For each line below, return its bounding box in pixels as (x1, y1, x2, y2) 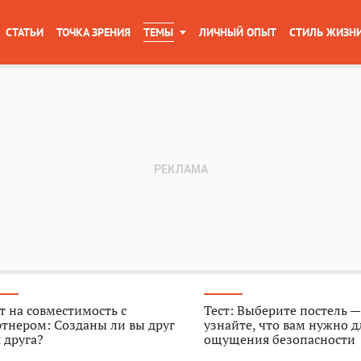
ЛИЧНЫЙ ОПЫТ (199, 25, 276, 39)
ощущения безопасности (204, 330, 356, 348)
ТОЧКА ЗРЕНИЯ (56, 25, 131, 39)
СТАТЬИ (6, 25, 44, 39)
